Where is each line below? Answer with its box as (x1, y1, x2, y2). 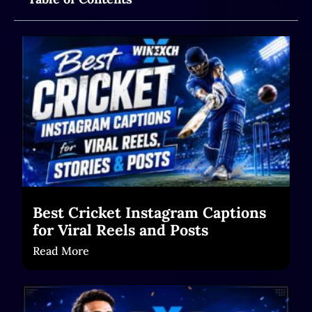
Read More (33, 244, 89, 258)
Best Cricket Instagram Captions (33, 203, 266, 223)
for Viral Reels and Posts (33, 220, 208, 240)
